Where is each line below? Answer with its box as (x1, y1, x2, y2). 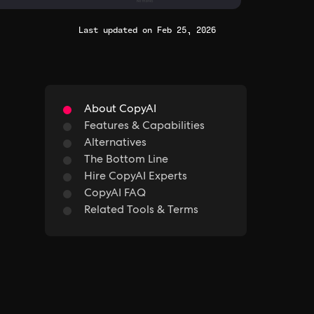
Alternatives (84, 137, 146, 149)
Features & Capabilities (84, 121, 205, 132)
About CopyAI (84, 104, 156, 116)
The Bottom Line (84, 154, 168, 166)
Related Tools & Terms (84, 205, 198, 217)
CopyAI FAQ (84, 188, 146, 200)
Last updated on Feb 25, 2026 (78, 22, 216, 36)
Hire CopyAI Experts (84, 171, 187, 183)
